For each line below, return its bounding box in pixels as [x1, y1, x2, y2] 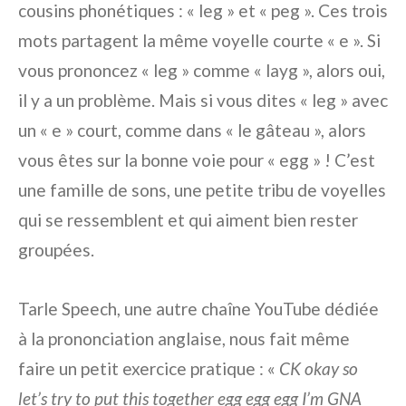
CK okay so [279, 358, 358, 380]
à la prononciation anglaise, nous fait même [18, 328, 350, 350]
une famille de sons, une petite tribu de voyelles [18, 179, 386, 201]
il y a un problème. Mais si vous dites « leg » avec [18, 90, 388, 111]
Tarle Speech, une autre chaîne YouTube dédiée [18, 298, 379, 320]
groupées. [18, 239, 94, 261]
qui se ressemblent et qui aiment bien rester [18, 209, 358, 231]
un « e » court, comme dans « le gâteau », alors [18, 120, 366, 141]
